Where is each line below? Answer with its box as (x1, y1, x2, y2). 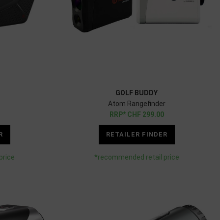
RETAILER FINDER (106, 130, 167, 138)
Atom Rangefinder (108, 99, 165, 108)
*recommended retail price (94, 153, 179, 161)
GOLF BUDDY (115, 88, 158, 97)
